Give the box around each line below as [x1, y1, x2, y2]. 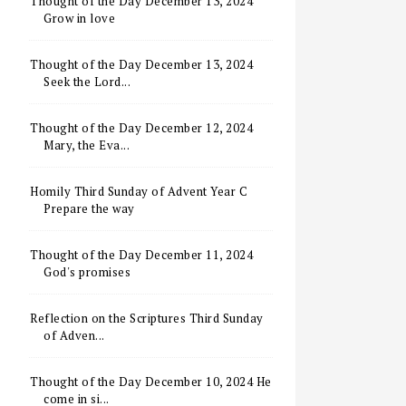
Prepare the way [43, 200, 135, 217]
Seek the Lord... [43, 73, 131, 90]
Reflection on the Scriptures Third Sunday [30, 310, 264, 326]
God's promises [43, 264, 131, 280]
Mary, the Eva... [43, 137, 130, 153]
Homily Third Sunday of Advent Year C [30, 183, 248, 199]
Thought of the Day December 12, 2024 [30, 120, 254, 136]
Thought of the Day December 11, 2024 [30, 246, 254, 263]
